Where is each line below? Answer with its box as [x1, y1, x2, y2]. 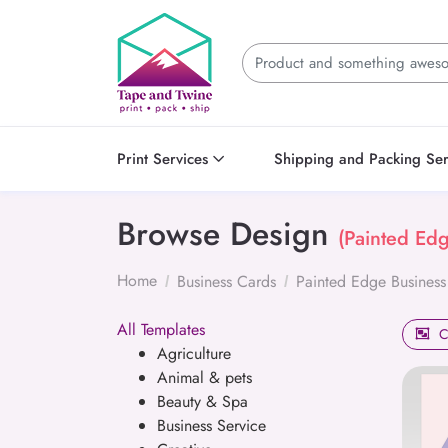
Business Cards [177, 269, 276, 293]
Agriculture [157, 341, 231, 365]
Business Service [157, 413, 266, 437]
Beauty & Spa [157, 389, 248, 413]
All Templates [117, 317, 205, 341]
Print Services [117, 147, 208, 170]
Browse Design [117, 210, 338, 257]
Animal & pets [157, 365, 252, 389]
